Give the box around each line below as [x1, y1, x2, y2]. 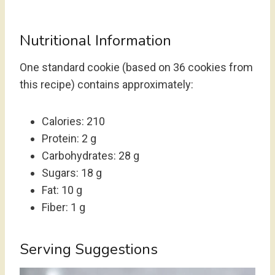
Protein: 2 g [42, 132, 96, 145]
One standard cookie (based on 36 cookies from [20, 61, 253, 74]
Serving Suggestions [20, 239, 158, 259]
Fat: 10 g [42, 184, 82, 196]
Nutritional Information [20, 31, 171, 50]
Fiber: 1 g [42, 201, 85, 214]
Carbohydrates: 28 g [42, 149, 139, 162]
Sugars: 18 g [42, 166, 102, 179]
